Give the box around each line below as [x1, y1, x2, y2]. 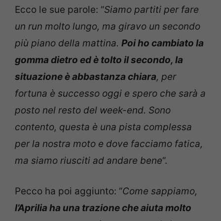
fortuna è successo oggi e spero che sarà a [15, 87, 206, 99]
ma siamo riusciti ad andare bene [15, 154, 162, 166]
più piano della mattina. [15, 37, 121, 49]
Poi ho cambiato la [121, 37, 204, 49]
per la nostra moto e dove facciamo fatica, [15, 138, 203, 149]
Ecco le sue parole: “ [15, 3, 104, 15]
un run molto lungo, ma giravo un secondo [15, 20, 200, 32]
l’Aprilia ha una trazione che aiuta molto [15, 202, 191, 214]
